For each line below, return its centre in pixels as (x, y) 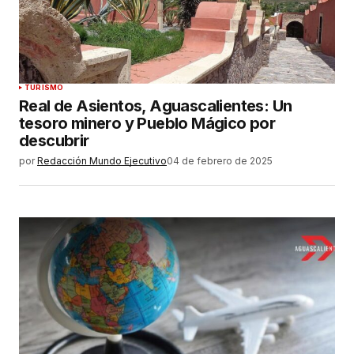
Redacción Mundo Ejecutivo (102, 160)
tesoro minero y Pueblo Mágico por (147, 123)
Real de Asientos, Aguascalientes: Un (156, 105)
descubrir (54, 140)
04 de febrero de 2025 (220, 160)
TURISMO (44, 87)
